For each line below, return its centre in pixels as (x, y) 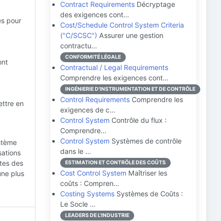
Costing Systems (87, 194)
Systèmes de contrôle (146, 141)
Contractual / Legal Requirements (114, 67)
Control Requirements (95, 99)
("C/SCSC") (79, 35)
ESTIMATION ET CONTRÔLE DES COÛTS (115, 163)
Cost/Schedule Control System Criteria (122, 25)
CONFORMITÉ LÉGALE (93, 57)
